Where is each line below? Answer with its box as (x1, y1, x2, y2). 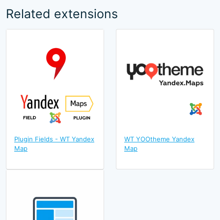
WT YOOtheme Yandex (124, 135, 194, 143)
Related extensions (6, 6, 118, 21)
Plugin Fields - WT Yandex (14, 135, 94, 143)
